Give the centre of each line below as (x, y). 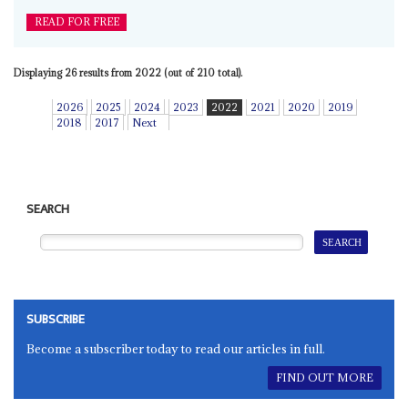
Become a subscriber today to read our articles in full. (176, 348)
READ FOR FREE (76, 21)
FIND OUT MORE (324, 378)
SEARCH (48, 209)
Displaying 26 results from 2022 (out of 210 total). (127, 72)
